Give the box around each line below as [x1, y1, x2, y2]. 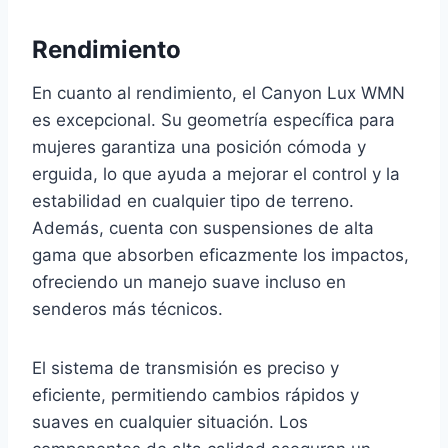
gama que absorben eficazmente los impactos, [32, 244, 409, 265]
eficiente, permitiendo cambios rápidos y [32, 384, 359, 405]
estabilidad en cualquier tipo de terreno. [32, 190, 354, 211]
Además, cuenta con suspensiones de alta [32, 217, 374, 238]
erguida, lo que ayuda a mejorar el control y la [32, 163, 400, 184]
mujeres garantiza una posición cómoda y [32, 136, 366, 157]
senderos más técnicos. [32, 298, 223, 319]
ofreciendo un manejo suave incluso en [32, 271, 346, 292]
